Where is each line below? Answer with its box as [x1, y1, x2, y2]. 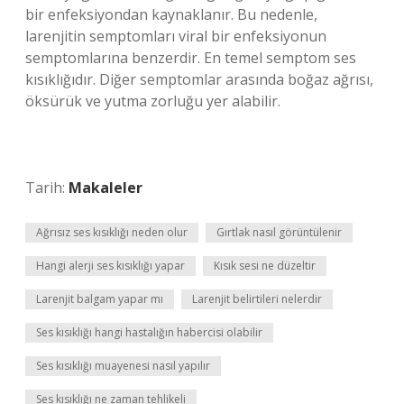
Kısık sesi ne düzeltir [214, 258, 316, 273]
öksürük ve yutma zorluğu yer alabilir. [25, 91, 280, 111]
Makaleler [69, 178, 142, 197]
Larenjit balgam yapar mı [36, 291, 163, 307]
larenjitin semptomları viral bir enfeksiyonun [25, 26, 326, 46]
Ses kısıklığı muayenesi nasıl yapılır [36, 358, 210, 373]
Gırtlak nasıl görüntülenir [216, 225, 342, 240]
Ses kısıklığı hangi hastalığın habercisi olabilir [36, 325, 262, 340]
